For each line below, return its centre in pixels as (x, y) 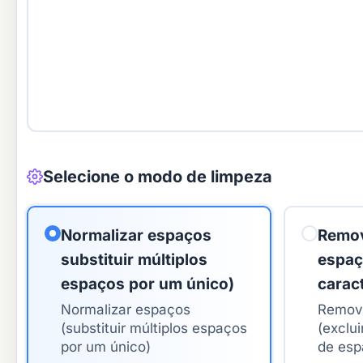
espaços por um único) (147, 284)
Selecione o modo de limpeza (158, 177)
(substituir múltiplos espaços (154, 329)
